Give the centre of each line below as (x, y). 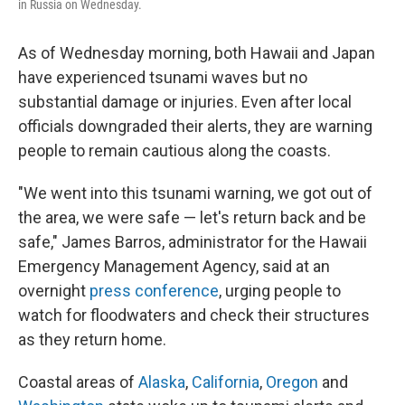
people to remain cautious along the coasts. (174, 151)
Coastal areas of (78, 382)
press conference (154, 291)
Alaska (162, 382)
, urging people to (280, 291)
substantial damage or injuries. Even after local (185, 102)
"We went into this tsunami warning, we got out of (195, 193)
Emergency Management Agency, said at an (174, 266)
